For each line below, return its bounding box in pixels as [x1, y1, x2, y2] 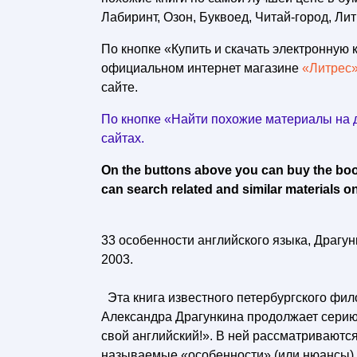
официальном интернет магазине [101, 61, 302, 75]
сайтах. [101, 131, 144, 145]
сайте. [101, 80, 138, 94]
